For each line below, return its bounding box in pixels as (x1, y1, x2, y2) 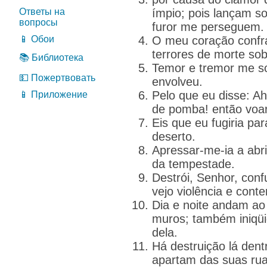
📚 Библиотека (19, 52, 83, 63)
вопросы (19, 17, 58, 27)
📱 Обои (19, 34, 54, 44)
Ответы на (19, 7, 65, 17)
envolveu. (152, 75, 203, 88)
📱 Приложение (19, 89, 88, 100)
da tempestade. (152, 157, 235, 170)
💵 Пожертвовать (19, 73, 95, 83)
